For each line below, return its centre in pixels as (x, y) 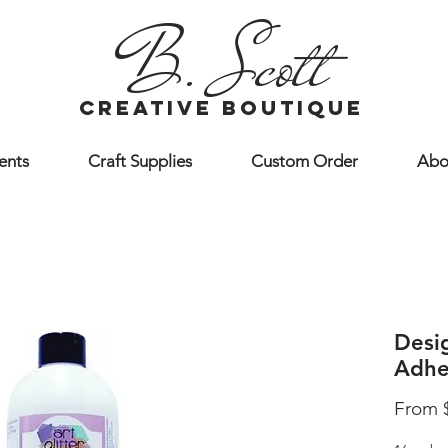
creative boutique (221, 108)
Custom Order (304, 161)
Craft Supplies (139, 161)
